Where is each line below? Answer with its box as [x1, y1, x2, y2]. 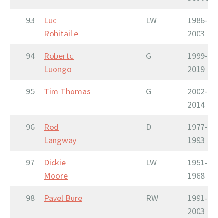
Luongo [44, 63, 72, 74]
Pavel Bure [44, 192, 82, 203]
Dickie [44, 156, 66, 168]
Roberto [44, 50, 74, 61]
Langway [44, 134, 76, 145]
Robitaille [44, 27, 78, 39]
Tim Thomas [44, 85, 91, 97]
